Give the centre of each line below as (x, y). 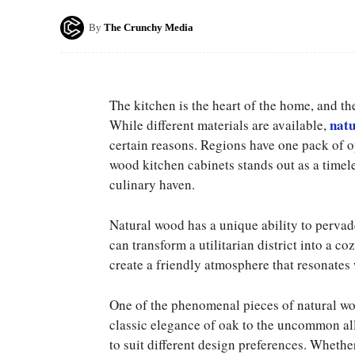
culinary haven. (152, 184)
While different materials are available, (219, 124)
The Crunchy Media (149, 27)
